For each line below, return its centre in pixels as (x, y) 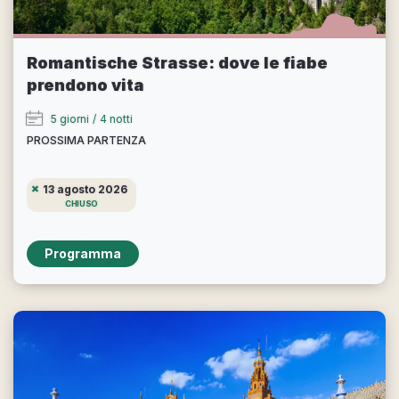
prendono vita (85, 85)
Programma (83, 254)
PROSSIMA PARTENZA (86, 140)
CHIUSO (81, 203)
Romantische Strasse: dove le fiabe (177, 62)
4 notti (116, 118)
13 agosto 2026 (85, 189)
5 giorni (70, 118)
